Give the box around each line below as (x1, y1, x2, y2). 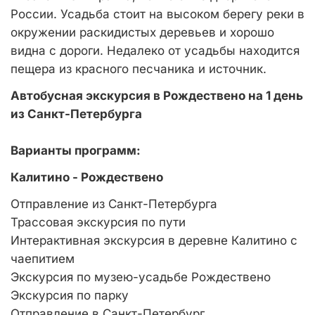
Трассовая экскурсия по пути (11, 215, 186, 229)
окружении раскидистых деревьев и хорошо (11, 25, 274, 39)
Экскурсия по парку (11, 288, 129, 302)
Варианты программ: (11, 143, 141, 157)
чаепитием (11, 252, 75, 266)
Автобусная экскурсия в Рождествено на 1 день (11, 89, 303, 103)
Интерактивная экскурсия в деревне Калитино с (11, 233, 297, 247)
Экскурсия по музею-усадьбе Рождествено (11, 270, 271, 284)
